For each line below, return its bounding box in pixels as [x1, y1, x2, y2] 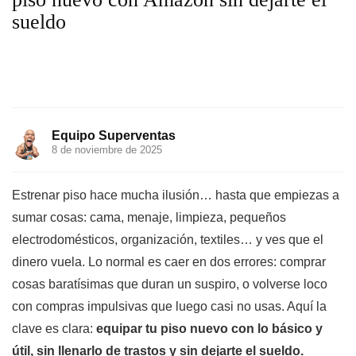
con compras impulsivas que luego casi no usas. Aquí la [12, 300, 327, 313]
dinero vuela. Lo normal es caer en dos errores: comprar [12, 255, 326, 269]
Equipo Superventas [52, 129, 176, 142]
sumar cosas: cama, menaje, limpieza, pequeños [12, 211, 286, 224]
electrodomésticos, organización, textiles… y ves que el [12, 233, 323, 246]
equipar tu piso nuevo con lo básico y [96, 322, 323, 335]
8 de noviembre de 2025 [52, 144, 162, 156]
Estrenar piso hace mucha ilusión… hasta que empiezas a [12, 188, 339, 202]
